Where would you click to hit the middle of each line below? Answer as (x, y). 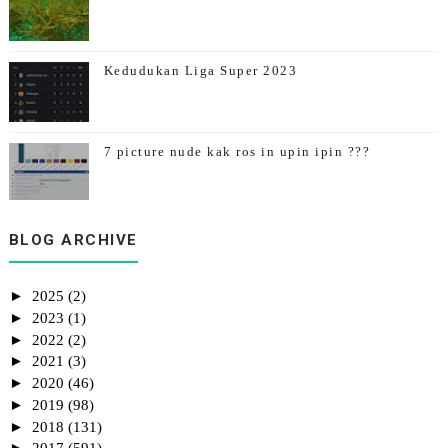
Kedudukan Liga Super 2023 (200, 71)
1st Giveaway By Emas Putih (201, 233)
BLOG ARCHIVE (73, 240)
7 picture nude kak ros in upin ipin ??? (237, 152)
